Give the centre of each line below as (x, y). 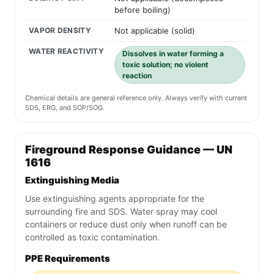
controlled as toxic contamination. (92, 237)
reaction (137, 76)
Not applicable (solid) (155, 31)
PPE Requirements (68, 259)
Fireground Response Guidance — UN (129, 150)
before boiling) (143, 10)
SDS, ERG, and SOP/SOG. (65, 108)
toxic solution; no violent (165, 65)
